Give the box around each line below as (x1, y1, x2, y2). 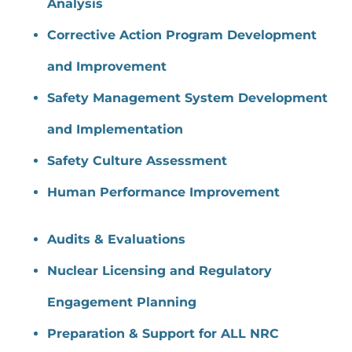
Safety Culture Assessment (47, 152, 227, 168)
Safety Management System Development (47, 90, 328, 105)
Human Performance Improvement (47, 184, 280, 200)
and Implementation (47, 121, 183, 137)
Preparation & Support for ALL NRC (47, 325, 279, 341)
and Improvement (47, 58, 167, 74)
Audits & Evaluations (47, 231, 185, 247)
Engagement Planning (47, 294, 196, 310)
